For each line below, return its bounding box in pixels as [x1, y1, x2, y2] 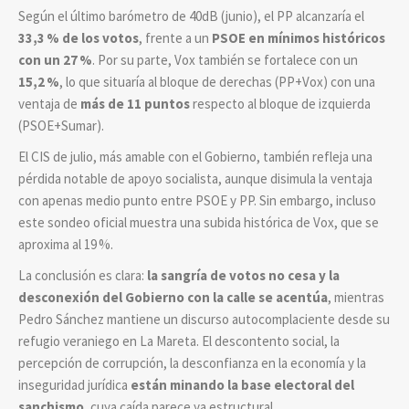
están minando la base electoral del [131, 376, 354, 394]
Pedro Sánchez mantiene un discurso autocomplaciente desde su [18, 310, 390, 329]
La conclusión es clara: [18, 267, 147, 285]
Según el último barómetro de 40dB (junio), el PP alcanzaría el [18, 7, 364, 26]
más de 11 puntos [80, 95, 190, 113]
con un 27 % [18, 51, 92, 69]
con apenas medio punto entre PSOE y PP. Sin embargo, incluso [18, 192, 376, 210]
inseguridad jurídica [18, 376, 131, 394]
